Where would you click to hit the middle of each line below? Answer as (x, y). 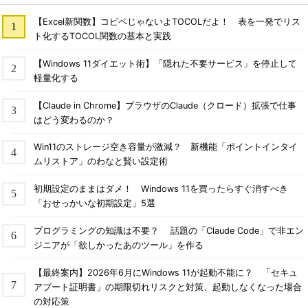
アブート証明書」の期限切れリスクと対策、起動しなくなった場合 (167, 287)
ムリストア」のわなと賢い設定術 (100, 162)
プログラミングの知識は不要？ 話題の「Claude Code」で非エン (168, 231)
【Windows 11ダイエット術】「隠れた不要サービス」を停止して (165, 63)
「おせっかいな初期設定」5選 (94, 203)
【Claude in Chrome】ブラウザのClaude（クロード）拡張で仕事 (165, 105)
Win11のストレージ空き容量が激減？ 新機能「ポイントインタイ (165, 147)
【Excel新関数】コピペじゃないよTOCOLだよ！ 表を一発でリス (167, 21)
